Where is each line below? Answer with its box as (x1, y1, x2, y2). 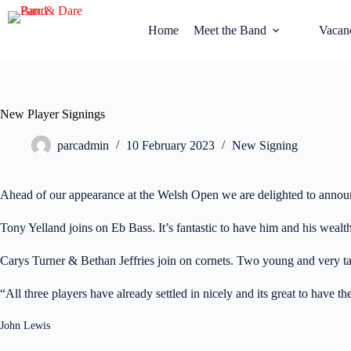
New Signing (232, 139, 298, 153)
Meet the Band (194, 23, 266, 37)
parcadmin (57, 139, 109, 153)
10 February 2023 (126, 139, 215, 153)
